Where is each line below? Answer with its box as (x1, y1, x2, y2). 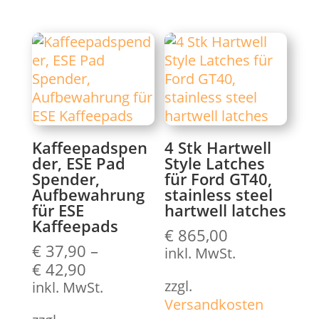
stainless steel (164, 183, 273, 205)
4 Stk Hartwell (164, 136, 272, 158)
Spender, (31, 167, 100, 189)
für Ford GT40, (164, 167, 273, 189)
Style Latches (164, 152, 266, 174)
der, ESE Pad (31, 152, 125, 174)
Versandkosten (164, 294, 264, 314)
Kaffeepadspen (31, 136, 147, 158)
